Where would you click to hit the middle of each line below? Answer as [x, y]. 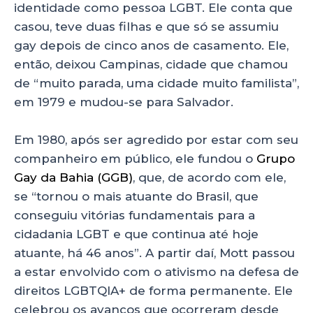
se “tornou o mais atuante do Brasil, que [136, 196]
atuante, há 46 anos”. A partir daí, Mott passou [154, 253]
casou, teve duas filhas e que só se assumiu [146, 26]
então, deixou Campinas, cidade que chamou [151, 64]
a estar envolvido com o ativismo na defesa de [156, 271]
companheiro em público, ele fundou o [135, 158]
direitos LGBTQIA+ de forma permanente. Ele [153, 290]
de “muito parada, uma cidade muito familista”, [156, 83]
